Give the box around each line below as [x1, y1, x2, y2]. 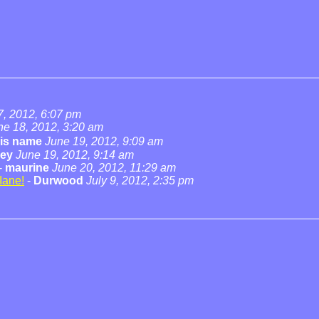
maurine [5, 162, 49, 174]
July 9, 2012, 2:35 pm [86, 174, 194, 187]
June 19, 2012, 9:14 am [16, 149, 134, 161]
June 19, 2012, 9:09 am [45, 135, 163, 147]
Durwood [33, 174, 83, 187]
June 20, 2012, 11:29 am [52, 162, 176, 174]
